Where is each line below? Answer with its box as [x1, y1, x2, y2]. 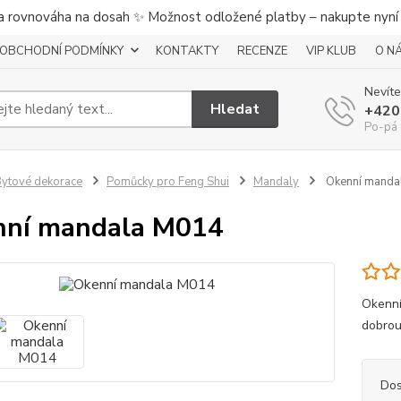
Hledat [210, 98, 260, 119]
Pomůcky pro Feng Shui [106, 174, 229, 190]
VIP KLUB [306, 43, 356, 59]
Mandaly [252, 174, 299, 190]
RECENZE [237, 43, 287, 59]
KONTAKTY [156, 43, 218, 59]
